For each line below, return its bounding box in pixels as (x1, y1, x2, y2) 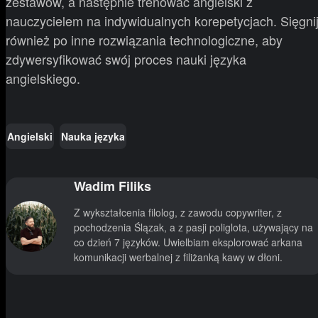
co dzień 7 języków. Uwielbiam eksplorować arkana (74, 235, 302, 250)
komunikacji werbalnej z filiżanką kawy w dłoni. (74, 250, 283, 265)
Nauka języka (61, 128, 125, 143)
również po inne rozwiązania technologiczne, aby (6, 31, 283, 50)
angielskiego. (6, 69, 80, 88)
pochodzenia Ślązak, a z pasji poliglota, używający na (74, 220, 313, 235)
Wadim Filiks (74, 177, 151, 196)
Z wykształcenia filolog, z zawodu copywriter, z (74, 205, 282, 220)
